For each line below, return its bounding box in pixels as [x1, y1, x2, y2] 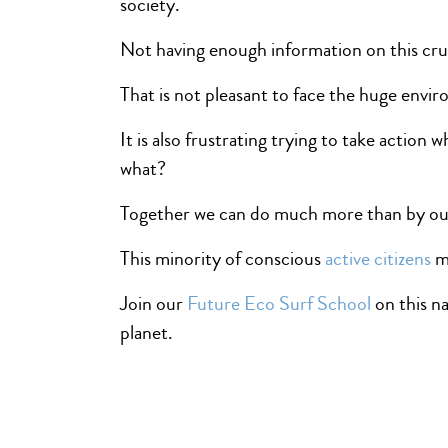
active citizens [325, 244, 432, 273]
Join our [120, 289, 188, 318]
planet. [120, 318, 174, 347]
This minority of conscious [120, 244, 326, 273]
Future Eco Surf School [187, 289, 372, 318]
